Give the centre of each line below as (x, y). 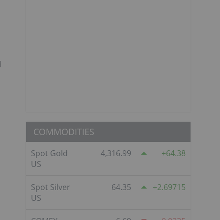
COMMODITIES (64, 131)
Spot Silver (51, 187)
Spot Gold (49, 153)
